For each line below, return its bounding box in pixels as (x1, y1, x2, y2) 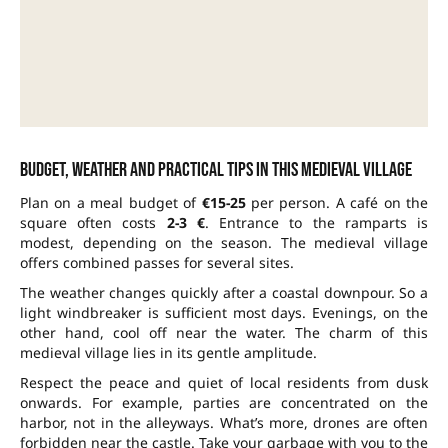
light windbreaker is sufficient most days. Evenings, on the (20, 303, 428, 323)
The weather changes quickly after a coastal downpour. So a (20, 283, 428, 303)
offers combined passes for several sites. (20, 253, 294, 273)
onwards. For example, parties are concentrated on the (20, 393, 428, 413)
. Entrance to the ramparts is (204, 213, 429, 233)
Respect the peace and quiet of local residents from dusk (20, 373, 428, 393)
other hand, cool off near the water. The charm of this (20, 323, 428, 343)
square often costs (20, 213, 167, 233)
